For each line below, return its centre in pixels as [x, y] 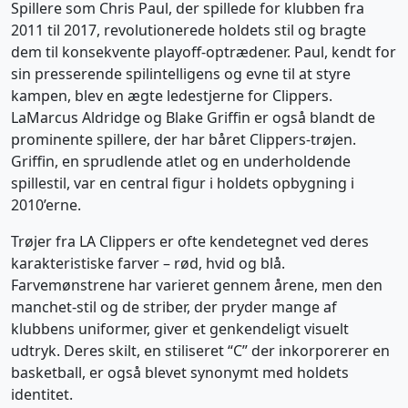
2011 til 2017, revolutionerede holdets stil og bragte [189, 30]
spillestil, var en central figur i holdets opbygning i [183, 183]
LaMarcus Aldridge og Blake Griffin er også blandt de [193, 117]
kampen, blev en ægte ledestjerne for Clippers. [172, 96]
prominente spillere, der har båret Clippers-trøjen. [184, 139]
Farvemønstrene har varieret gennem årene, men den [197, 285]
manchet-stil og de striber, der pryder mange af [174, 307]
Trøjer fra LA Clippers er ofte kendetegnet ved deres [190, 241]
